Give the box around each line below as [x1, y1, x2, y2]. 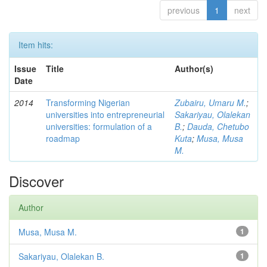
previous [167, 4, 200, 17]
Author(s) [175, 63, 213, 75]
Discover [9, 170, 64, 192]
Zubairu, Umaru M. [175, 97, 246, 109]
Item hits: [18, 39, 53, 51]
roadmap [46, 132, 80, 145]
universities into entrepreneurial [46, 108, 164, 121]
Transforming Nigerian [46, 97, 130, 109]
